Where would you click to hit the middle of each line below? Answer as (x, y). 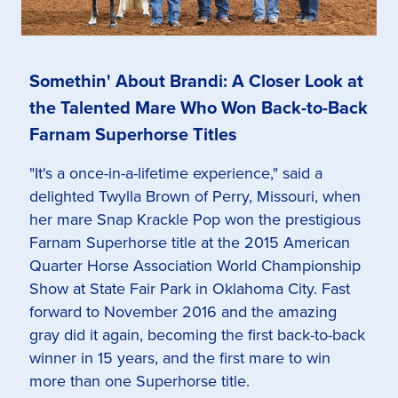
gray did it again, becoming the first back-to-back (197, 335)
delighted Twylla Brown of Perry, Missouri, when (195, 197)
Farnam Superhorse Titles (133, 135)
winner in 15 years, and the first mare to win (180, 358)
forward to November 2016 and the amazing (183, 312)
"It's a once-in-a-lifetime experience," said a (176, 174)
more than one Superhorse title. (139, 382)
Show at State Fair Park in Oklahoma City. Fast (190, 289)
